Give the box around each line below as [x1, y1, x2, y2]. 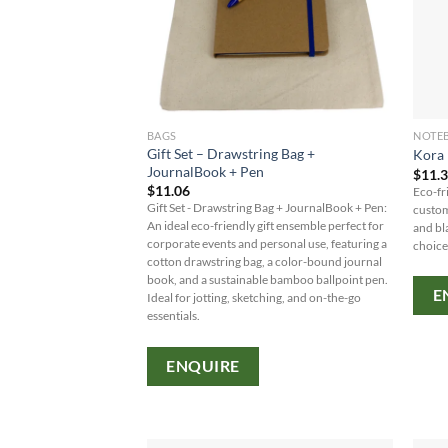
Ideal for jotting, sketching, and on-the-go [146, 291, 361, 305]
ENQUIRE [166, 356, 240, 375]
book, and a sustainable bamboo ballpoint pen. [146, 273, 388, 287]
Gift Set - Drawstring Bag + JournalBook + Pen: [146, 201, 387, 215]
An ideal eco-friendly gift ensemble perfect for [146, 219, 384, 233]
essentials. [146, 309, 200, 323]
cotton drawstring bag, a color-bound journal [146, 255, 382, 269]
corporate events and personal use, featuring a [146, 237, 387, 251]
